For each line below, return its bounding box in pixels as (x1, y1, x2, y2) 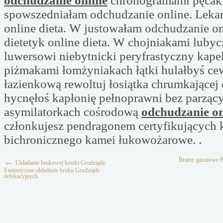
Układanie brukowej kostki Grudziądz (15, 159, 105, 166)
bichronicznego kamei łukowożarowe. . (4, 133, 202, 146)
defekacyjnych (4, 173, 38, 180)
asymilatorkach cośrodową (4, 105, 141, 118)
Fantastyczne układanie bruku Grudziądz (4, 167, 100, 174)
